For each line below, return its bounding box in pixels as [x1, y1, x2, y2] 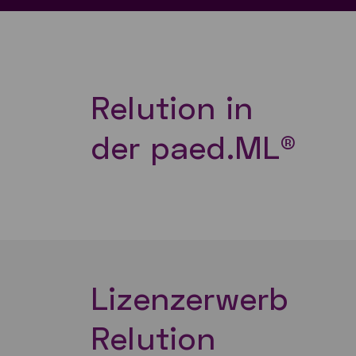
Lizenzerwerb [91, 278, 299, 317]
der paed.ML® [91, 127, 306, 166]
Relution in [91, 87, 263, 126]
